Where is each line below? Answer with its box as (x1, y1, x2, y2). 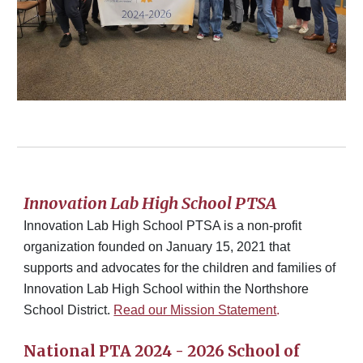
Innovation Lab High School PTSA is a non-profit (23, 219, 302, 233)
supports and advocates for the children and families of (23, 261, 336, 275)
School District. (23, 303, 114, 317)
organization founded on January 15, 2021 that (23, 240, 291, 254)
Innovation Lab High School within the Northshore (23, 282, 310, 296)
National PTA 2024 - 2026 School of (23, 342, 301, 361)
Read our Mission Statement (113, 303, 277, 317)
